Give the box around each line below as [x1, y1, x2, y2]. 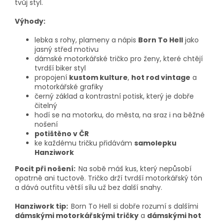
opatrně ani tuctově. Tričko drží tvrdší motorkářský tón [15, 173, 202, 183]
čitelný [35, 100, 57, 110]
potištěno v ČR [35, 128, 89, 139]
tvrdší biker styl [35, 63, 86, 73]
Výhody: [15, 16, 45, 26]
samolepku [134, 138, 177, 148]
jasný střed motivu [35, 44, 99, 54]
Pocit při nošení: [15, 163, 78, 174]
